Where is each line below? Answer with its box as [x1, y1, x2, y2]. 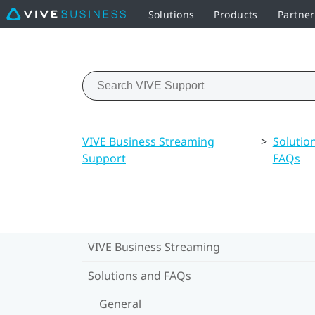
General [99, 295, 141, 311]
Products [214, 7, 258, 21]
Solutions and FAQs [88, 267, 191, 283]
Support [82, 150, 126, 166]
